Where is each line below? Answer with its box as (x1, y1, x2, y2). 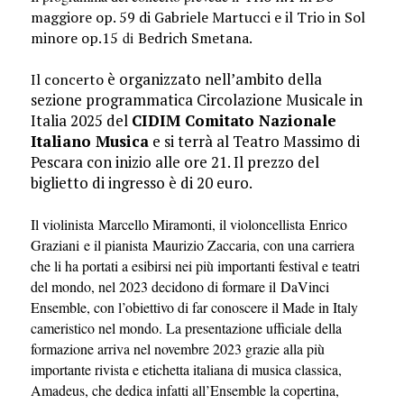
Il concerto (30, 69, 104, 90)
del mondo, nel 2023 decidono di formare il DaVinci (30, 277, 329, 297)
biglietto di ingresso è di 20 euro (30, 172, 249, 194)
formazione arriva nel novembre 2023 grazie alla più (30, 339, 325, 359)
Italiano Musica (30, 131, 149, 152)
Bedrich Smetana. (137, 28, 252, 49)
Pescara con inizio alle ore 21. (30, 151, 234, 173)
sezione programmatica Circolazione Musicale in (30, 89, 363, 111)
